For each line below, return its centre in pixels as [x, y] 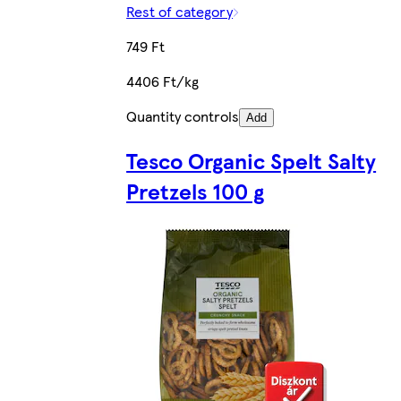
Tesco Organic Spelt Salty [252, 160]
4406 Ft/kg [163, 81]
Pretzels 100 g [196, 190]
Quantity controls [183, 115]
